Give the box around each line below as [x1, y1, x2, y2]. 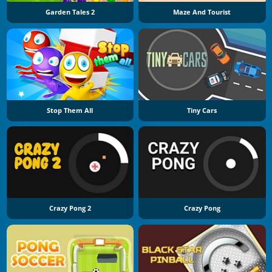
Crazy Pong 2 [49, 203, 91, 212]
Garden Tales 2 [45, 8, 95, 17]
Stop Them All [47, 106, 93, 115]
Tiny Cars [187, 106, 217, 115]
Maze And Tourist [173, 8, 231, 17]
